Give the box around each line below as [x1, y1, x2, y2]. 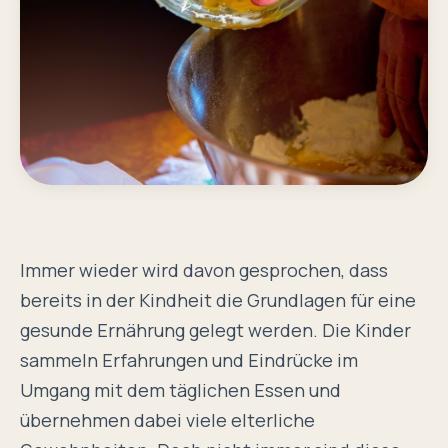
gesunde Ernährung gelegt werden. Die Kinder [20, 318, 411, 343]
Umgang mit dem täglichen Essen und [20, 378, 341, 403]
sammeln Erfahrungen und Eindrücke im [20, 348, 358, 373]
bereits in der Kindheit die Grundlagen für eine [20, 288, 416, 313]
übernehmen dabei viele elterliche [20, 408, 315, 433]
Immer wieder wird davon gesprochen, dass [20, 258, 388, 283]
